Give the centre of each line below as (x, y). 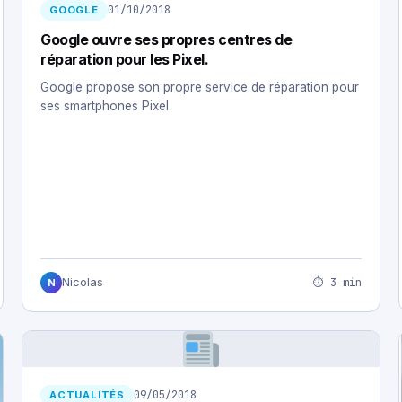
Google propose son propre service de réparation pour (200, 87)
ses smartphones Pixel (105, 106)
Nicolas (83, 283)
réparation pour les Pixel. (125, 60)
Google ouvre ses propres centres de (166, 40)
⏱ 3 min (337, 282)
